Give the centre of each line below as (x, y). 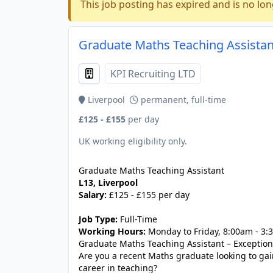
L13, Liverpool (108, 183)
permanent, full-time (182, 100)
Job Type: (98, 219)
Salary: (93, 195)
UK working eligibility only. (133, 141)
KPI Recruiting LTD (153, 74)
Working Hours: (112, 231)
